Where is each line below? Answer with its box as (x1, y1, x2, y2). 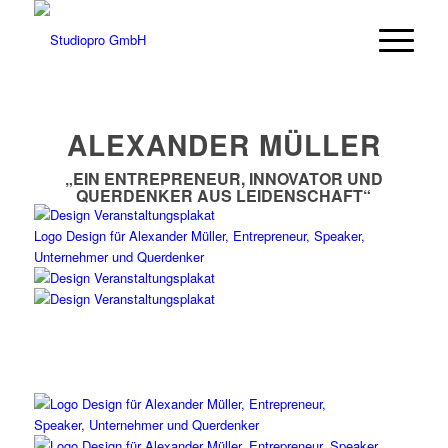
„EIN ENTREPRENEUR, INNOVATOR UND (64, 167, 383, 190)
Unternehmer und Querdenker (33, 247, 204, 266)
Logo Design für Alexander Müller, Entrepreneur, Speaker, (33, 226, 365, 245)
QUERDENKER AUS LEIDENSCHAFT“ (76, 184, 372, 207)
